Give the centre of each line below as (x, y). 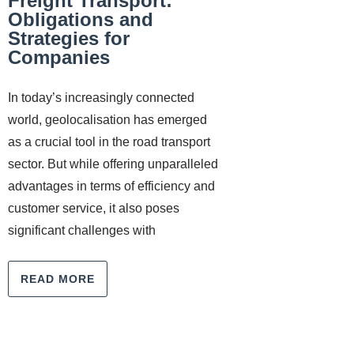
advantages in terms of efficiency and (111, 186)
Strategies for (69, 38)
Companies (59, 57)
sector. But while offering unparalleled (113, 164)
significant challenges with (82, 230)
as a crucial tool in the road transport (109, 142)
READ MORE (58, 279)
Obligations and (81, 19)
